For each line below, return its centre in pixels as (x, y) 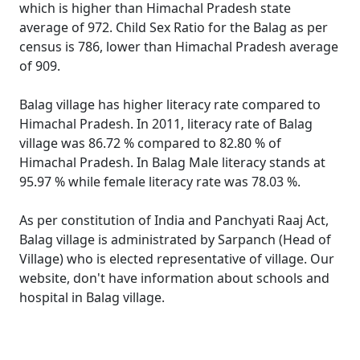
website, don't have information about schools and (174, 278)
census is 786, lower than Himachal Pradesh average (179, 47)
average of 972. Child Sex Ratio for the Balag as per (174, 27)
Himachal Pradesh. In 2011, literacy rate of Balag (166, 124)
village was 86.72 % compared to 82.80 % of (150, 143)
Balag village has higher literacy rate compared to (170, 104)
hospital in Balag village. (92, 297)
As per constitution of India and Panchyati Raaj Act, (174, 220)
